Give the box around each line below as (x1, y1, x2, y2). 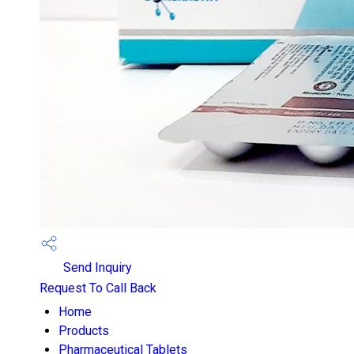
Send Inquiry (60, 260, 132, 276)
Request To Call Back (40, 281, 156, 296)
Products (58, 323, 109, 338)
